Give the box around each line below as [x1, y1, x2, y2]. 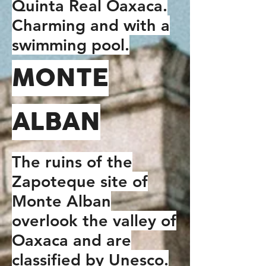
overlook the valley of [12, 211, 176, 230]
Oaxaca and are [12, 230, 131, 250]
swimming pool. [12, 35, 129, 55]
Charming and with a [12, 15, 170, 35]
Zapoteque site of [12, 172, 148, 191]
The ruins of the [12, 152, 132, 172]
